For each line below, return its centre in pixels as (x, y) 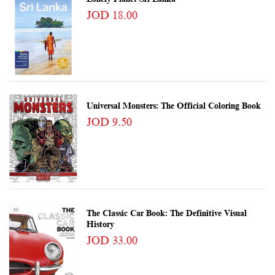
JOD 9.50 (109, 122)
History (100, 224)
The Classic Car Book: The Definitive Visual (166, 213)
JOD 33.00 (112, 240)
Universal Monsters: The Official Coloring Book (173, 106)
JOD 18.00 (112, 16)
